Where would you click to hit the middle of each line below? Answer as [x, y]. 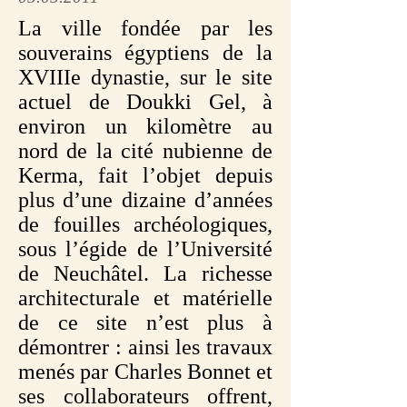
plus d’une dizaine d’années [145, 200]
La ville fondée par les [145, 28]
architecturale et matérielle [145, 298]
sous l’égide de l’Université [145, 249]
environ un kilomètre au [145, 126]
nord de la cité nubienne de [145, 151]
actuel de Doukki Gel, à [145, 102]
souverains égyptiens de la [145, 53]
